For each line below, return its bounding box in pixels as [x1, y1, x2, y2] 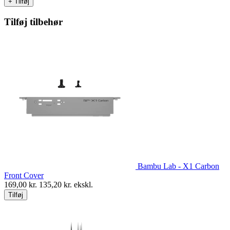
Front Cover [4, 170, 44, 180]
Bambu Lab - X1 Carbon [138, 161, 219, 170]
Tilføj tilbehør [4, 16, 63, 27]
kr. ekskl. [62, 180, 93, 189]
